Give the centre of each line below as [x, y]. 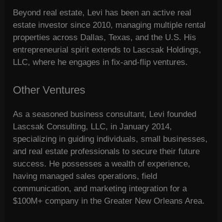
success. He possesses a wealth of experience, [102, 164]
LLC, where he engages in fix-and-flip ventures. [101, 62]
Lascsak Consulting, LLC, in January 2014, [93, 127]
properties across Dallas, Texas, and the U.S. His [105, 37]
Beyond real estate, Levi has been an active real [102, 12]
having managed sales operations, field [85, 176]
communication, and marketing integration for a [100, 189]
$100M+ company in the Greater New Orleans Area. [109, 201]
